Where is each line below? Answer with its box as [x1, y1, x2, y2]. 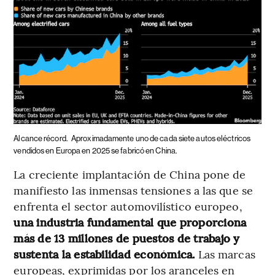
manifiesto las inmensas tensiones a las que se [14, 182, 253, 198]
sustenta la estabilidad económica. [14, 246, 198, 262]
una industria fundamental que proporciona [14, 214, 247, 230]
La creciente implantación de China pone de [14, 166, 246, 182]
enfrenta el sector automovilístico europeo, [14, 198, 242, 214]
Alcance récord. [14, 134, 69, 144]
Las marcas [198, 246, 255, 262]
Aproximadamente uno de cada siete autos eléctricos [71, 134, 251, 144]
